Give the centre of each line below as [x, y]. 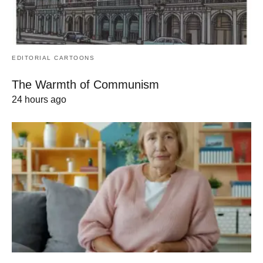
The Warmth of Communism [85, 84]
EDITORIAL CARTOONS [53, 58]
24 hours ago [39, 99]
